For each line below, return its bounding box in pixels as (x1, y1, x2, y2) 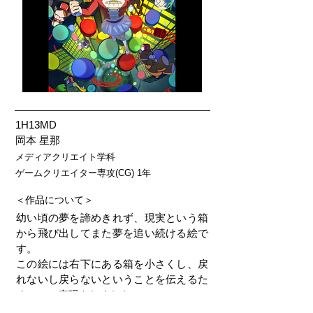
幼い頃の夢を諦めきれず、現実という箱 (16, 212, 208, 224)
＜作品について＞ (15, 194, 94, 205)
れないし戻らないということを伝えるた (16, 273, 208, 285)
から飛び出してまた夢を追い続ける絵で (16, 227, 208, 239)
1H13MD (15, 119, 57, 131)
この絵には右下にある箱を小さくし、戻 (16, 258, 208, 270)
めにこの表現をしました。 (16, 289, 142, 300)
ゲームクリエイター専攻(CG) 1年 (15, 168, 151, 178)
